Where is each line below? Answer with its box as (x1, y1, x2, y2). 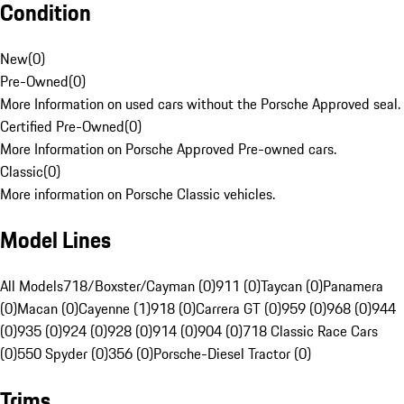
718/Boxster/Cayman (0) (63, 275, 216, 298)
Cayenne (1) (78, 298, 151, 320)
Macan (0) (17, 298, 78, 320)
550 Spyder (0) (17, 343, 108, 365)
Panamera (323, 275, 383, 298)
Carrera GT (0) (196, 298, 281, 320)
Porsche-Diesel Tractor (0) (153, 343, 311, 365)
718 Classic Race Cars (243, 320, 378, 343)
